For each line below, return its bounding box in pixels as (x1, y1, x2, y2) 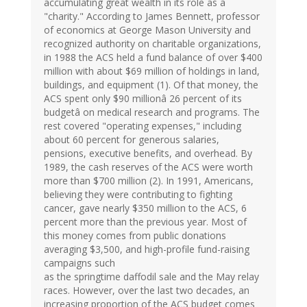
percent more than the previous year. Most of (44, 215, 247, 229)
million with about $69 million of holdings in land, (44, 64, 260, 78)
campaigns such (44, 256, 115, 270)
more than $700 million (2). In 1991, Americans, (44, 174, 254, 188)
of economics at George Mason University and (44, 23, 251, 37)
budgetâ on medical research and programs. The (44, 106, 260, 119)
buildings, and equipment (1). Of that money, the (44, 78, 258, 92)
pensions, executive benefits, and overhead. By (44, 147, 252, 160)
